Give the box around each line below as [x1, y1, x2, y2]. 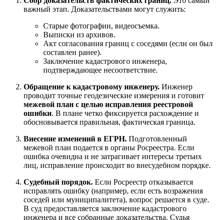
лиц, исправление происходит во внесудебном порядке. [24, 161, 211, 170]
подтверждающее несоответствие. [43, 66, 158, 75]
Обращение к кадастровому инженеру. [24, 82, 160, 91]
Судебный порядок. [24, 178, 93, 187]
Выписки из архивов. [43, 30, 115, 39]
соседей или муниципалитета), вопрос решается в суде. [24, 195, 209, 204]
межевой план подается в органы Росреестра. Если [24, 143, 194, 152]
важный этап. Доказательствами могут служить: [24, 5, 186, 14]
